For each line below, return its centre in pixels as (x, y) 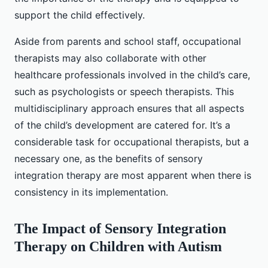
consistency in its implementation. (91, 192)
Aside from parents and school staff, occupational (128, 42)
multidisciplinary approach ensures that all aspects (129, 109)
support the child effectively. (80, 15)
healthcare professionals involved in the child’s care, (132, 75)
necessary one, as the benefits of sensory (109, 159)
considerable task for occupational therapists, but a (132, 142)
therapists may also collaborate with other (110, 58)
